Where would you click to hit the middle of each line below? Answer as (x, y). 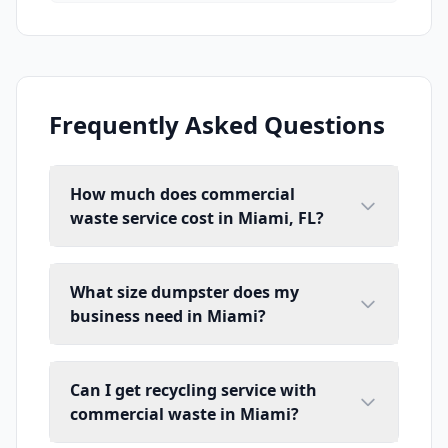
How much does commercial (182, 194)
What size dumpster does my (184, 292)
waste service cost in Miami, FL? (197, 218)
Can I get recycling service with (193, 390)
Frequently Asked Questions (217, 125)
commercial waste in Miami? (184, 414)
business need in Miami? (168, 316)
